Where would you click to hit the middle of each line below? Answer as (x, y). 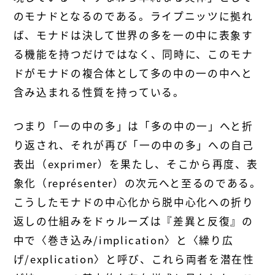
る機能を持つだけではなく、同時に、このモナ (133, 54)
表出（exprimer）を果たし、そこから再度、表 (136, 164)
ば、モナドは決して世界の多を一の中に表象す (133, 35)
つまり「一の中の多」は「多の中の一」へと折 (133, 126)
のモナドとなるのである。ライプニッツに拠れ (133, 16)
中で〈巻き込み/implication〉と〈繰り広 (123, 240)
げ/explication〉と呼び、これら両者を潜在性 (134, 259)
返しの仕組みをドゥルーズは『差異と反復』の (133, 221)
